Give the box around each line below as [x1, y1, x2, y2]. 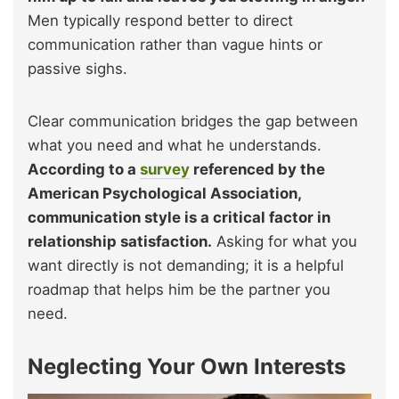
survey [140, 159, 190, 178]
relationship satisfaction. [28, 232, 212, 250]
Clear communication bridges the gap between [28, 111, 358, 130]
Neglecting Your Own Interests [28, 353, 346, 379]
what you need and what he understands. [28, 135, 322, 154]
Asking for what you [212, 232, 357, 250]
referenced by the [190, 159, 325, 178]
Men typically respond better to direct [28, 11, 293, 29]
